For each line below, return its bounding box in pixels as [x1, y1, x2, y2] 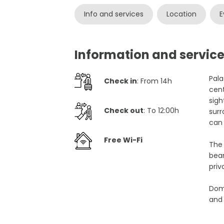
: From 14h [137, 76, 172, 86]
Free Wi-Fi [104, 135, 143, 145]
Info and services [84, 9, 144, 19]
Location [166, 9, 197, 19]
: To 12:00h [143, 105, 179, 116]
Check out [104, 105, 144, 116]
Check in [104, 76, 137, 86]
